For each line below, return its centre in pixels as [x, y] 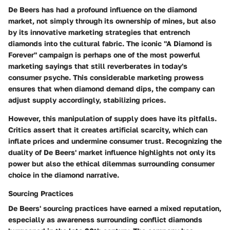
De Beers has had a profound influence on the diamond [103, 10]
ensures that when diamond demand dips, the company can [111, 89]
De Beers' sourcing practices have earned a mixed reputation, [115, 208]
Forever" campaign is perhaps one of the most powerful [104, 55]
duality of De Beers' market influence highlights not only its [112, 152]
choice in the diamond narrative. [64, 175]
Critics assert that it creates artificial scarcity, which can [108, 130]
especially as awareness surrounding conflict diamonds [105, 220]
